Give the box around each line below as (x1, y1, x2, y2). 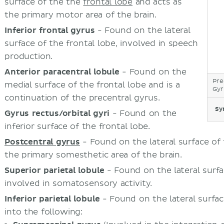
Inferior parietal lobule (4, 194, 100, 204)
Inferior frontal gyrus (4, 25, 95, 36)
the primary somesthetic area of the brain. (4, 150, 182, 160)
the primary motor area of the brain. (4, 10, 156, 20)
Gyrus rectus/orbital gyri (4, 108, 110, 119)
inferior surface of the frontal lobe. (4, 121, 150, 132)
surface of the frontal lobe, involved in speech (4, 38, 198, 49)
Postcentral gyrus (4, 137, 80, 147)
